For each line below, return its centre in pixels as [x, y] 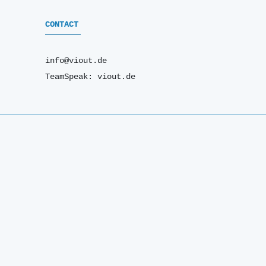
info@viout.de [76, 61]
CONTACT [62, 25]
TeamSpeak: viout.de [90, 77]
